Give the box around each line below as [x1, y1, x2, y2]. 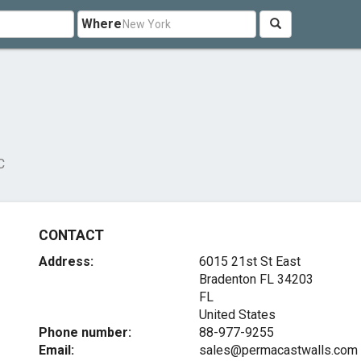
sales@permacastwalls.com [198, 342, 358, 358]
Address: [39, 254, 94, 269]
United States [198, 307, 276, 322]
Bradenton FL [198, 272, 274, 287]
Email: [39, 342, 75, 358]
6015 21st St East [198, 254, 301, 269]
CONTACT [39, 227, 104, 243]
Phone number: [39, 325, 132, 340]
